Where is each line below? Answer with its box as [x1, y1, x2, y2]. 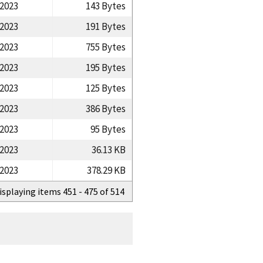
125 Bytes [85, 81, 126, 95]
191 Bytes [85, 19, 126, 33]
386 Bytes [85, 102, 126, 115]
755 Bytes [85, 40, 126, 53]
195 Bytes [85, 60, 126, 74]
